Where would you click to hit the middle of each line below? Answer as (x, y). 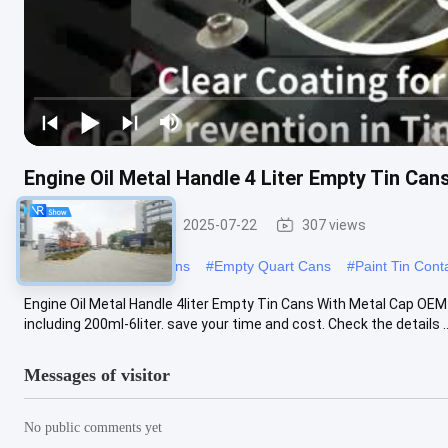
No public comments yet (93, 427)
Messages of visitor (97, 374)
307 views (334, 224)
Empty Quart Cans (272, 265)
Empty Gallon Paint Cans (111, 265)
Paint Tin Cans (91, 224)
